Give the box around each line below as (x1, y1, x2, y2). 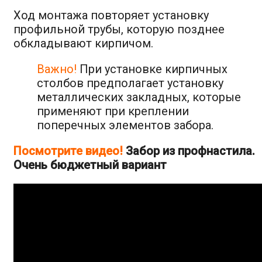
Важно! (37, 61, 77, 76)
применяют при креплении (37, 104, 189, 118)
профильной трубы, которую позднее (13, 22, 225, 36)
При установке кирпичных (77, 61, 227, 76)
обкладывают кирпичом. (13, 36, 153, 50)
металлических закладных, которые (37, 89, 241, 104)
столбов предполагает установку (37, 75, 223, 90)
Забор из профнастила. (123, 143, 255, 158)
